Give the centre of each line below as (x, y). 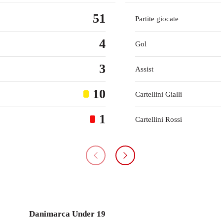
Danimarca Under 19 (67, 214)
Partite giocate (157, 18)
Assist (144, 69)
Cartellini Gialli (159, 94)
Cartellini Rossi (159, 119)
